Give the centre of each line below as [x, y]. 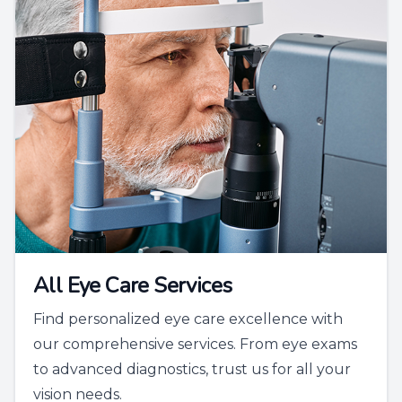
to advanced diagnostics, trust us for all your [192, 370]
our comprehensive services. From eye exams [195, 345]
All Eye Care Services [133, 286]
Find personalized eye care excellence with [188, 319]
